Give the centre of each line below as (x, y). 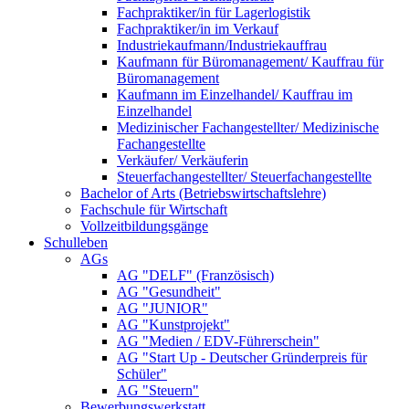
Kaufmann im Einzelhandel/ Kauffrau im (235, 95)
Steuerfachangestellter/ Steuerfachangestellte (244, 177)
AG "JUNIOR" (163, 309)
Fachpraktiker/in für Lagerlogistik (214, 13)
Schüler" (142, 374)
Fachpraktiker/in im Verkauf (198, 29)
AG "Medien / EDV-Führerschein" (218, 341)
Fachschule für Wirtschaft (154, 210)
